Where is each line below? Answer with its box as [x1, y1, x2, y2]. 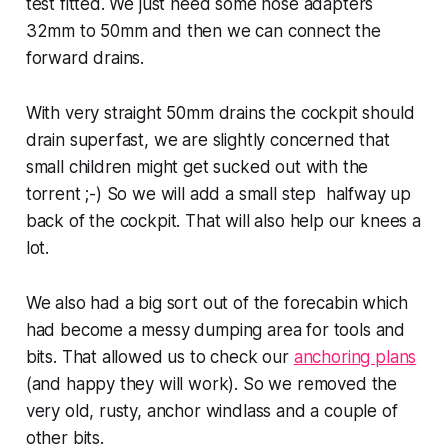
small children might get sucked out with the [25, 156, 369, 177]
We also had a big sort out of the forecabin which [25, 292, 408, 313]
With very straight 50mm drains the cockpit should [25, 102, 415, 123]
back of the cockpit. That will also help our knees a [25, 210, 421, 231]
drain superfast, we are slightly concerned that [25, 129, 390, 150]
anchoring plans [293, 346, 417, 367]
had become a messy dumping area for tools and [25, 319, 406, 340]
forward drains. [25, 47, 145, 68]
